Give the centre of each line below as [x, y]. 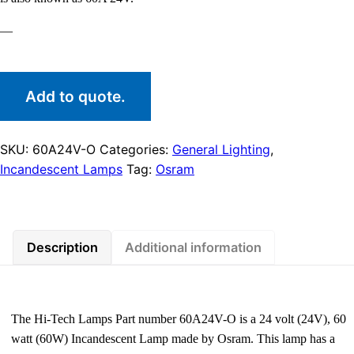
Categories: [136, 149]
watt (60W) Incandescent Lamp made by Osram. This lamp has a [173, 339]
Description [62, 248]
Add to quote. [75, 96]
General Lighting [221, 149]
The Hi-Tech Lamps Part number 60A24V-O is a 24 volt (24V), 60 [179, 319]
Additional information [194, 248]
